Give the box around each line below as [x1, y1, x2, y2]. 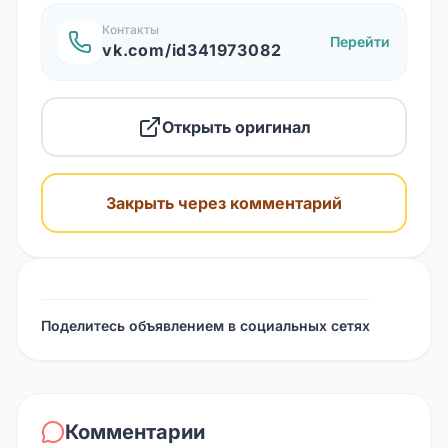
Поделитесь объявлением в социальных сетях [41, 316, 370, 334]
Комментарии [65, 419, 205, 444]
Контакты [102, 21, 159, 37]
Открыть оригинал [161, 116, 311, 137]
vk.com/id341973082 [102, 39, 282, 60]
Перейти [330, 32, 390, 50]
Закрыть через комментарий [106, 192, 342, 213]
